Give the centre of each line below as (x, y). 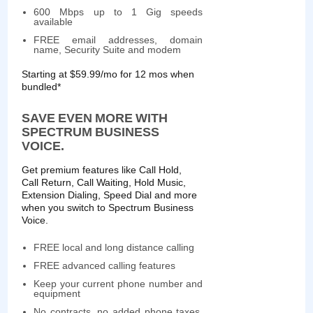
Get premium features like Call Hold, (102, 170)
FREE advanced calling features (105, 265)
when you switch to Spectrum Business (108, 208)
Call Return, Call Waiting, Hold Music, (104, 182)
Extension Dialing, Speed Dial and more (110, 195)
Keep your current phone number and (118, 284)
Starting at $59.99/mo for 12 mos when (108, 74)
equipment (57, 293)
